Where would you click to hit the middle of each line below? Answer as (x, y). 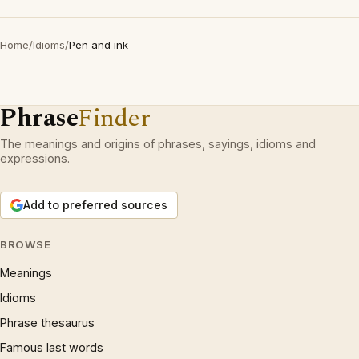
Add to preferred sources (95, 205)
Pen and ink (99, 45)
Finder (114, 118)
